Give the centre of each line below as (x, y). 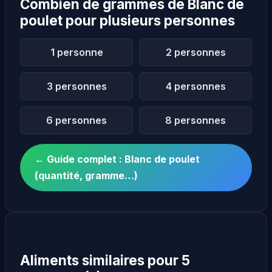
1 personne (76, 52)
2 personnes (195, 52)
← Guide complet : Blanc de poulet (117, 159)
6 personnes (76, 120)
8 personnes (195, 120)
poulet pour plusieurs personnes (127, 20)
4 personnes (195, 86)
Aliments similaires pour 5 (105, 260)
